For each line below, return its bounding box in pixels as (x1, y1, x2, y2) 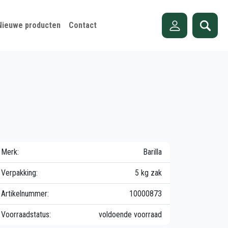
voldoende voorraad (99, 210, 162, 219)
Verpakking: (1, 168, 38, 178)
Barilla (143, 147, 162, 157)
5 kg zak (135, 168, 162, 178)
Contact (68, 20, 97, 30)
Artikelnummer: (1, 189, 49, 198)
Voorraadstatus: (1, 210, 51, 219)
